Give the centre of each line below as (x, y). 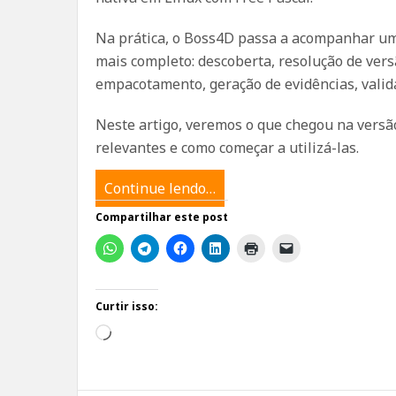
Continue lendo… (160, 188)
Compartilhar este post (162, 217)
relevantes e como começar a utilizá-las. (227, 148)
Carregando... (153, 334)
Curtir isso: (127, 306)
